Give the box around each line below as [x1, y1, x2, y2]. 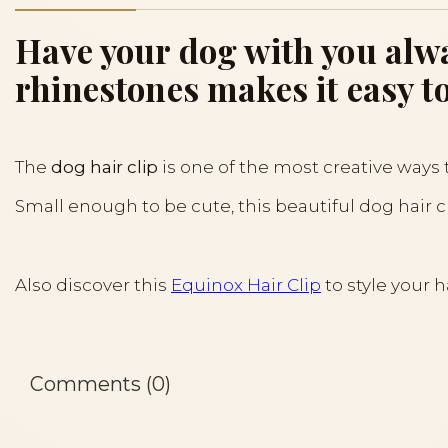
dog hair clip [51, 157, 158, 178]
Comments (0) [30, 371, 171, 396]
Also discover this [15, 274, 171, 295]
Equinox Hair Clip [171, 274, 321, 295]
